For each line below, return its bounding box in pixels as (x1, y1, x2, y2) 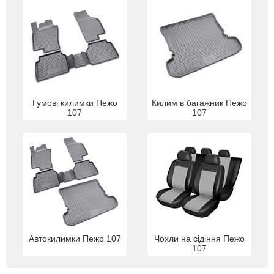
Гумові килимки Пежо (32, 97, 117, 108)
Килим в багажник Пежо (152, 97, 247, 108)
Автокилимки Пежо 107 (28, 233, 121, 243)
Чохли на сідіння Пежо (154, 233, 245, 243)
